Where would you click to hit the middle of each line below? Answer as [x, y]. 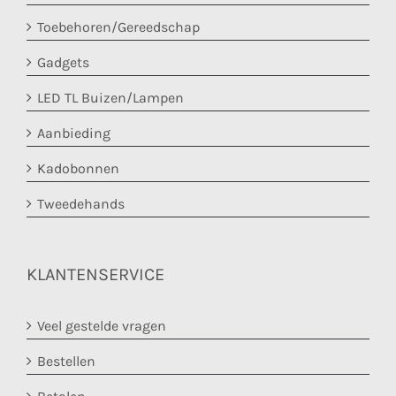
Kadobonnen [78, 169]
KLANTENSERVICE [95, 275]
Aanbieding [74, 133]
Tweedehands [81, 204]
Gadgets [63, 63]
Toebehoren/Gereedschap [118, 27]
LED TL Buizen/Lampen [110, 98]
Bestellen [66, 362]
